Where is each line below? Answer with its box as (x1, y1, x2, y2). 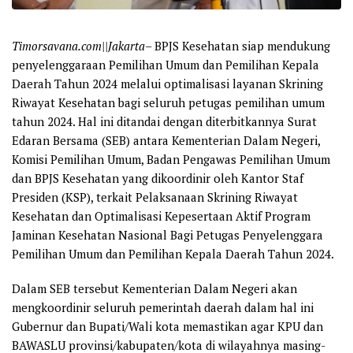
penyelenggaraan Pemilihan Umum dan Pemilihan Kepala (12, 56, 319, 72)
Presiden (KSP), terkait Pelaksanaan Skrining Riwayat (12, 188, 298, 205)
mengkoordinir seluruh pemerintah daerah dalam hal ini (12, 299, 314, 315)
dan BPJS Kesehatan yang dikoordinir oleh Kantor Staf (12, 169, 303, 186)
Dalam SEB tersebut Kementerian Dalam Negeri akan (12, 280, 297, 296)
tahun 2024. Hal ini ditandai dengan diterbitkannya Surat (12, 113, 317, 129)
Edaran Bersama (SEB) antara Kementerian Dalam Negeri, (12, 132, 320, 148)
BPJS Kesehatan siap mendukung (154, 37, 330, 54)
